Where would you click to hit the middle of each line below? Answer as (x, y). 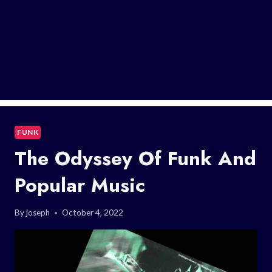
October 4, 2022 (93, 213)
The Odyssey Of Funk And (135, 158)
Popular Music (80, 185)
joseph (38, 213)
